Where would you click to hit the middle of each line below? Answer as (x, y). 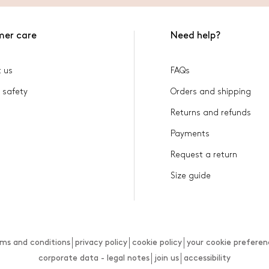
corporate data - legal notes (94, 258)
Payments (190, 134)
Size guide (190, 176)
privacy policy (101, 242)
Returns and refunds (210, 113)
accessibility (207, 258)
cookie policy (157, 242)
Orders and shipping (210, 92)
